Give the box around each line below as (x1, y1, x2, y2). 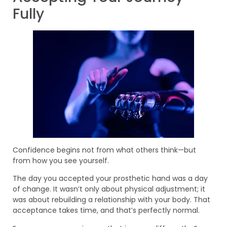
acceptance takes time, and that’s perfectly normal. (13, 205, 200, 216)
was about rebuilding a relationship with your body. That (13, 195, 210, 205)
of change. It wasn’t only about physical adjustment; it (13, 184, 205, 195)
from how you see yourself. (13, 155, 109, 166)
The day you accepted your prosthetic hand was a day (13, 173, 208, 184)
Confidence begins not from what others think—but (13, 144, 196, 155)
